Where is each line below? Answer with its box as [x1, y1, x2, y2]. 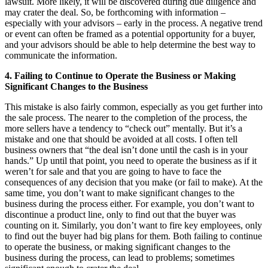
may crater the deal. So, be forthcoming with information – [5, 7, 226, 17]
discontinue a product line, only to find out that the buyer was [5, 209, 236, 220]
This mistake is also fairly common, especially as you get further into [5, 101, 263, 112]
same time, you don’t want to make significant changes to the [5, 187, 234, 198]
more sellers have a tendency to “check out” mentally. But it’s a [5, 123, 242, 133]
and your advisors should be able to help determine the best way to [5, 39, 255, 50]
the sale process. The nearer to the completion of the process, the [5, 112, 247, 123]
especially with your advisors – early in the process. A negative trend [5, 17, 263, 28]
